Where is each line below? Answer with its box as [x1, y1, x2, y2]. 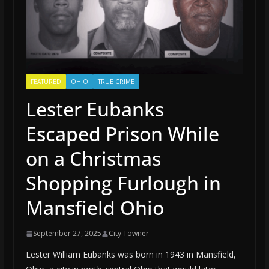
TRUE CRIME [97, 77, 134, 86]
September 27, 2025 [32, 228, 101, 239]
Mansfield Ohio [25, 195, 164, 221]
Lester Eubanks [25, 96, 164, 122]
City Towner [108, 228, 149, 239]
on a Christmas [25, 145, 161, 172]
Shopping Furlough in [25, 170, 221, 196]
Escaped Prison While [25, 121, 219, 147]
